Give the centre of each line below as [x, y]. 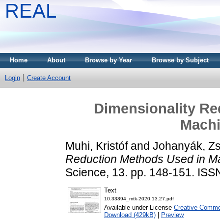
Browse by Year [109, 60]
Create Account [49, 78]
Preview [172, 215]
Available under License [139, 208]
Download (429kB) [130, 215]
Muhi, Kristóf [96, 146]
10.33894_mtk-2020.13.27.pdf [139, 199]
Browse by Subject [180, 60]
